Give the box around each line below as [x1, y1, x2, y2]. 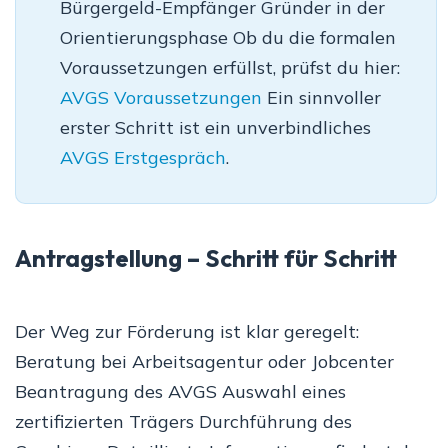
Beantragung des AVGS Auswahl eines [15, 380, 346, 404]
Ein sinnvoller [262, 86, 381, 110]
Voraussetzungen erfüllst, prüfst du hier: [60, 56, 400, 80]
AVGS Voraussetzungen [60, 86, 262, 110]
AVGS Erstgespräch [60, 146, 226, 170]
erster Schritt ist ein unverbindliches [60, 116, 371, 140]
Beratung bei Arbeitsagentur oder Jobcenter [15, 350, 394, 374]
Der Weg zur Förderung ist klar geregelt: [15, 320, 359, 344]
